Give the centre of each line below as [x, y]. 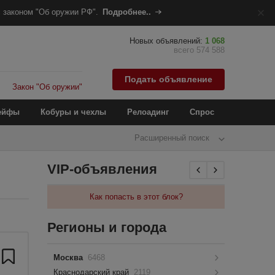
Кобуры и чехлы [73, 112]
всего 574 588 [199, 50]
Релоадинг [148, 112]
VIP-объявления [103, 169]
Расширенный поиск [172, 138]
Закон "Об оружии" [48, 87]
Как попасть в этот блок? [136, 197]
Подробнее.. [126, 12]
